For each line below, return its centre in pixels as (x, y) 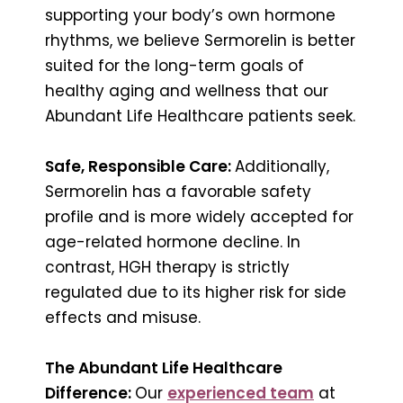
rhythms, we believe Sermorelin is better (200, 40)
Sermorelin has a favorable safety (178, 191)
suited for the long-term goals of (175, 65)
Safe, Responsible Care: (140, 166)
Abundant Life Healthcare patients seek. (200, 116)
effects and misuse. (123, 317)
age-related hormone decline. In (173, 242)
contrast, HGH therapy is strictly (167, 267)
